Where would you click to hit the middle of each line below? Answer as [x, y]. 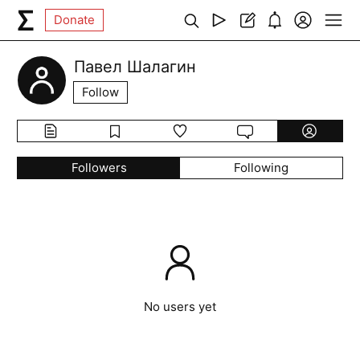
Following [261, 168]
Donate [75, 20]
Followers [99, 168]
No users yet [180, 307]
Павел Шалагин [135, 67]
